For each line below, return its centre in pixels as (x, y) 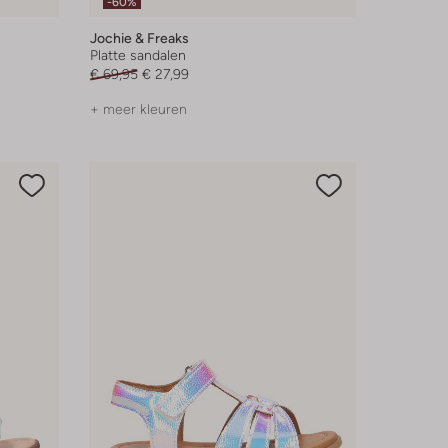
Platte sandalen (137, 55)
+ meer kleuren (138, 109)
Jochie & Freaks (139, 38)
